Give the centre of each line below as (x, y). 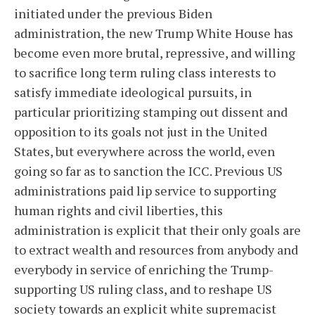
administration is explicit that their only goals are (157, 230)
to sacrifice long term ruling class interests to (145, 72)
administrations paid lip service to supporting (145, 191)
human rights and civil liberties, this (118, 210)
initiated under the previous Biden (113, 13)
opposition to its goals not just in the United (141, 131)
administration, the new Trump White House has (154, 33)
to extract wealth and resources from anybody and (156, 250)
